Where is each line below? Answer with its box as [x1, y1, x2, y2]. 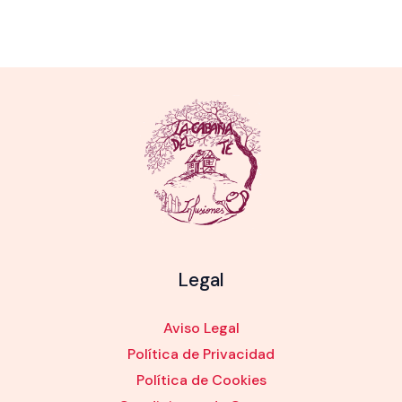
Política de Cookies [135, 371, 267, 390]
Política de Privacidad [127, 345, 275, 364]
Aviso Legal [162, 319, 240, 338]
